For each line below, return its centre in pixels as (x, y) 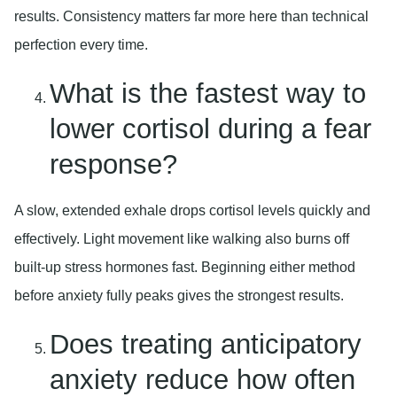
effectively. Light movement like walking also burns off (182, 239)
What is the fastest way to (208, 93)
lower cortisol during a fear (210, 129)
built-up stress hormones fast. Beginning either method (185, 267)
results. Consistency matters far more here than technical (191, 16)
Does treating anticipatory (206, 345)
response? (113, 164)
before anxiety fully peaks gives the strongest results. (179, 296)
